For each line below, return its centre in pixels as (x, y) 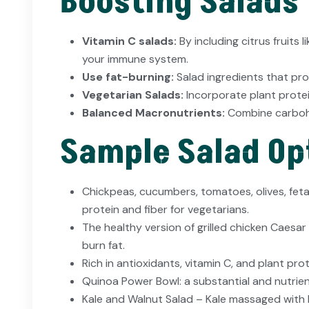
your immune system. (135, 59)
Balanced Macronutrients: (153, 113)
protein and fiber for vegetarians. (166, 210)
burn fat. (103, 246)
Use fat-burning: (129, 77)
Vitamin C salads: (131, 41)
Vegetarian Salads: (134, 95)
